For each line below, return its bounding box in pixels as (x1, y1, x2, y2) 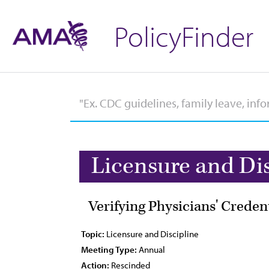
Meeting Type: (81, 244, 137, 255)
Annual (137, 244, 165, 255)
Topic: (81, 228, 104, 240)
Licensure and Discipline (104, 228, 199, 240)
